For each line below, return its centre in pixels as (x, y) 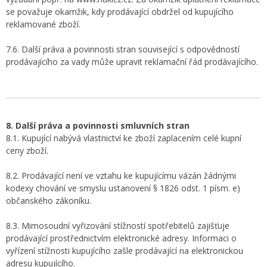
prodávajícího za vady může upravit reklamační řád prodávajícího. (132, 62)
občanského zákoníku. (49, 201)
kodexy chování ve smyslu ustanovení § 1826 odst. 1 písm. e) (123, 188)
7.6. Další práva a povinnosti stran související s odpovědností (123, 49)
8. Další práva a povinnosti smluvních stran (98, 125)
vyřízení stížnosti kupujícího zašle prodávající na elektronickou (125, 251)
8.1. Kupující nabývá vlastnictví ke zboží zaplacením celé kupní (124, 138)
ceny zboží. (27, 150)
